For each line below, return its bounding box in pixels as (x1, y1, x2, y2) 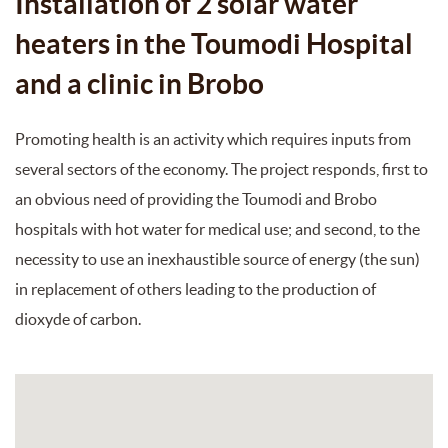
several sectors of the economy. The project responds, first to (15, 159, 428, 178)
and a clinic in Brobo (15, 67, 264, 100)
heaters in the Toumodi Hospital (15, 27, 413, 60)
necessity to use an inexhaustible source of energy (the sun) (15, 249, 420, 268)
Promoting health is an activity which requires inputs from (15, 129, 411, 148)
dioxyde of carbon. (15, 309, 141, 328)
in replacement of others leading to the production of (15, 279, 376, 298)
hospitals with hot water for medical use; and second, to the (15, 219, 420, 238)
